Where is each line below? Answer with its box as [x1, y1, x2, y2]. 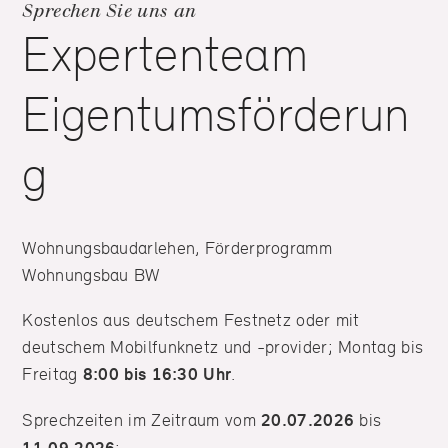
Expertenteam [22, 25, 309, 84]
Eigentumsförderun [22, 85, 410, 144]
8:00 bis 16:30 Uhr [82, 363, 232, 386]
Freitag [22, 363, 83, 385]
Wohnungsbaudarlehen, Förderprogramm [22, 237, 332, 259]
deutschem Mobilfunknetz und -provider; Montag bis [22, 336, 424, 358]
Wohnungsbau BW [22, 264, 160, 286]
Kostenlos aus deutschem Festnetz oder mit [22, 309, 360, 331]
